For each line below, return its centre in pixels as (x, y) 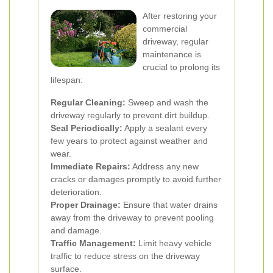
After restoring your (180, 16)
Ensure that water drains (169, 205)
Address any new (165, 166)
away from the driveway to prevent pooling (132, 218)
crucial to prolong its (181, 67)
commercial (165, 29)
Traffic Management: (93, 243)
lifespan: (67, 80)
